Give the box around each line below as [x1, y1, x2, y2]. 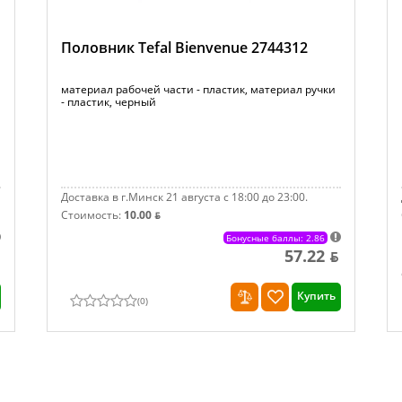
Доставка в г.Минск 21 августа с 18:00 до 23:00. [61, 189, 309, 205]
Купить [296, 288, 336, 303]
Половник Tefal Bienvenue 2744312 [61, 38, 309, 57]
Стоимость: [61, 207, 125, 223]
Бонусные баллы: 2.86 [225, 232, 325, 244]
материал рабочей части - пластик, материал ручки [61, 82, 336, 97]
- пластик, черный [61, 94, 157, 109]
